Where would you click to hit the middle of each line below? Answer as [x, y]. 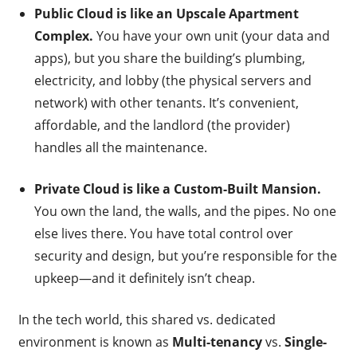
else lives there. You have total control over [163, 233]
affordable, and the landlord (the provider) [162, 125]
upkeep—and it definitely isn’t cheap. [144, 278]
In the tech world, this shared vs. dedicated [147, 319]
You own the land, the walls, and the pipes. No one [185, 211]
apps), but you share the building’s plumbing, [169, 58]
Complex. [63, 35]
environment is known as [95, 341]
